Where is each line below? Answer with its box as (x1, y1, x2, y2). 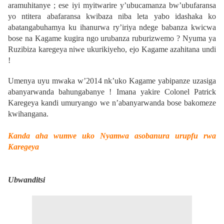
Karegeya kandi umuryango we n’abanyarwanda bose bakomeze (8, 98, 216, 107)
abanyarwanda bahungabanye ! (8, 87, 116, 96)
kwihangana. (8, 109, 48, 118)
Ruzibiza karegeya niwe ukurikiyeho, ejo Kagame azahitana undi (8, 45, 216, 54)
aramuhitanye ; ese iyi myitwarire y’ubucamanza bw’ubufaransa (8, 1, 216, 10)
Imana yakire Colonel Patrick (116, 87, 216, 96)
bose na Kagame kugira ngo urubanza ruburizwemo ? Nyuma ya (8, 34, 216, 43)
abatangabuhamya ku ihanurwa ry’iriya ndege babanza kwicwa (8, 23, 216, 32)
